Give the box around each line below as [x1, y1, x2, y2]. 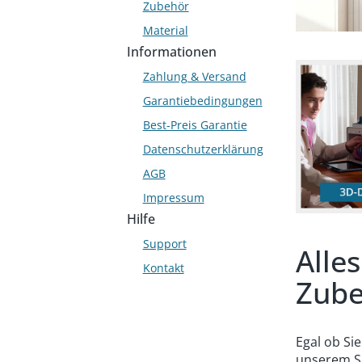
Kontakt [142, 260, 184, 276]
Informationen [126, 43, 217, 61]
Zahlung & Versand [142, 69, 246, 84]
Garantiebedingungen [142, 93, 263, 108]
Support [142, 236, 187, 251]
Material [142, 23, 188, 38]
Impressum [142, 190, 204, 205]
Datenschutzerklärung [142, 141, 263, 157]
